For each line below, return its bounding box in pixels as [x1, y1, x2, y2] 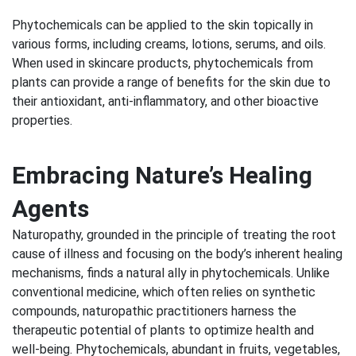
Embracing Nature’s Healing [12, 161, 312, 189]
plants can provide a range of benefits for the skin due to [12, 74, 331, 90]
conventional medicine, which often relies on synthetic [12, 284, 315, 300]
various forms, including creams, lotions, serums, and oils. [12, 36, 326, 52]
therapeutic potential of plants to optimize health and [12, 322, 314, 338]
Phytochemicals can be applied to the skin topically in [12, 17, 313, 33]
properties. [12, 112, 72, 128]
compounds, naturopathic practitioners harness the [12, 303, 296, 319]
